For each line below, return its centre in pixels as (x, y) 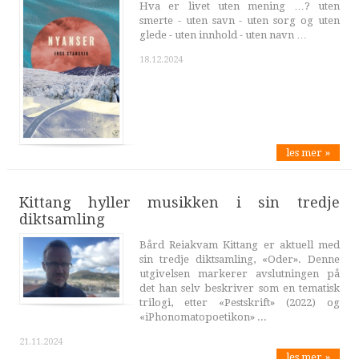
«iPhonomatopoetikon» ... (203, 317)
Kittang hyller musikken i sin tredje (179, 203)
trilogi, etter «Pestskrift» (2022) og (240, 303)
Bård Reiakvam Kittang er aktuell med (240, 245)
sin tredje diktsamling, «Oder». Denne (240, 260)
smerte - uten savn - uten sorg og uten (240, 21)
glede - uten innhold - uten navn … (223, 35)
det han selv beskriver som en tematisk (240, 288)
